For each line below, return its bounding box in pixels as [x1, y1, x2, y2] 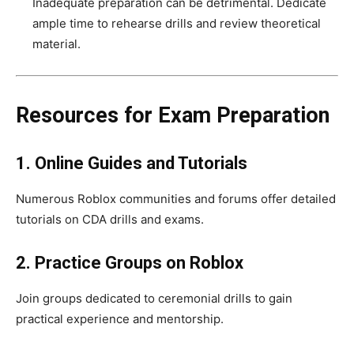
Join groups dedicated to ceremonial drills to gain [16, 291, 292, 307]
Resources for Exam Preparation [16, 103, 330, 129]
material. [32, 36, 81, 52]
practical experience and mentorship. [16, 311, 224, 327]
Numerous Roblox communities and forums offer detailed [16, 191, 336, 207]
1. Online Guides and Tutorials [16, 153, 247, 174]
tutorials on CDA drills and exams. [16, 212, 204, 228]
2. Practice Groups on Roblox [16, 253, 243, 273]
